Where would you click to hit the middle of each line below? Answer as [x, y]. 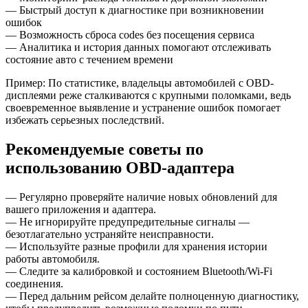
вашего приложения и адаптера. [81, 210]
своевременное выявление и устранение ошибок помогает [143, 108]
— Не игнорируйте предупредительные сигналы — [128, 222]
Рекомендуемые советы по [104, 150]
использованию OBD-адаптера [120, 168]
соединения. [34, 284]
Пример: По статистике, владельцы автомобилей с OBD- [140, 83]
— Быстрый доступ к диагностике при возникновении [135, 10]
